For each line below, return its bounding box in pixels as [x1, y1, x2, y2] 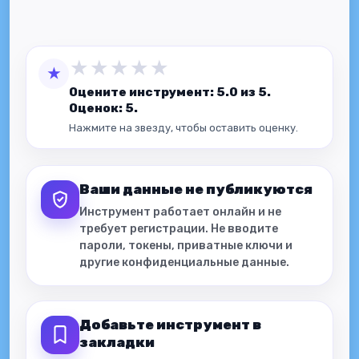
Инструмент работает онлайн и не [79, 205, 281, 219]
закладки [79, 334, 155, 350]
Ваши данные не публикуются [79, 181, 313, 197]
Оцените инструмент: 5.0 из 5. [69, 85, 271, 99]
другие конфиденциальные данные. [79, 256, 289, 269]
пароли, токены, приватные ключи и [79, 239, 292, 252]
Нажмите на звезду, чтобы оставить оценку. [69, 122, 298, 134]
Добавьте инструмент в [79, 317, 261, 333]
